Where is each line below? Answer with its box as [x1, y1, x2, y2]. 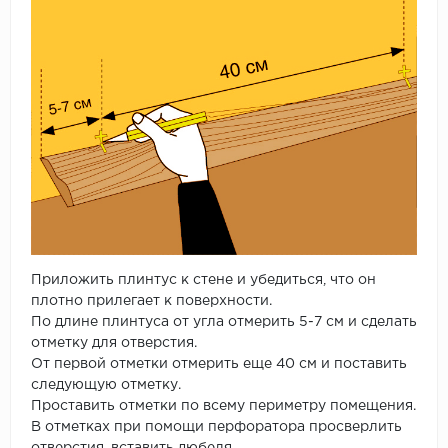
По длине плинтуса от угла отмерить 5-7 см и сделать [31, 316, 417, 329]
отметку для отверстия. [31, 337, 197, 350]
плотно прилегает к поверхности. [31, 295, 272, 308]
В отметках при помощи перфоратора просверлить [31, 421, 402, 434]
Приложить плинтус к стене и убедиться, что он [31, 274, 376, 287]
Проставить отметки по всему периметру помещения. [31, 400, 416, 413]
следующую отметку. [31, 379, 185, 392]
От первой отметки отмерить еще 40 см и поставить [31, 358, 407, 371]
